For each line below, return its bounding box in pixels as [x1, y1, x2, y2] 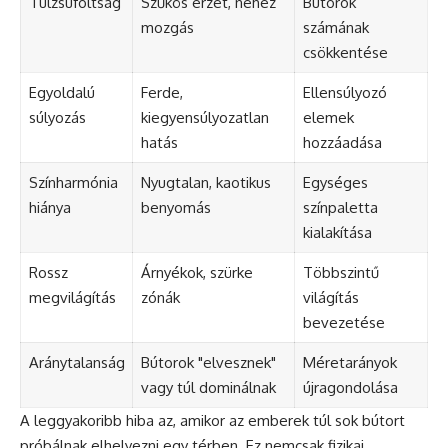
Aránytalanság [28, 352, 125, 372]
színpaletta [302, 197, 378, 217]
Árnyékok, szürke [140, 262, 253, 282]
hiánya [28, 197, 71, 217]
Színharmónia [28, 172, 118, 192]
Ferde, [140, 82, 183, 102]
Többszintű [302, 262, 379, 282]
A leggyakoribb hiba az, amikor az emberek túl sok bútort [20, 410, 405, 430]
